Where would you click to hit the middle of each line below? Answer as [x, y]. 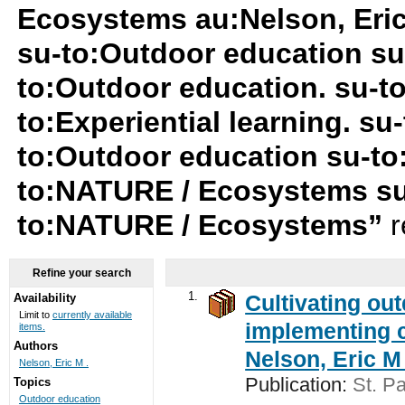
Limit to [35, 315]
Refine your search [81, 273]
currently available [92, 315]
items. [32, 327]
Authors [35, 346]
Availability [44, 298]
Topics [32, 382]
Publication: [297, 384]
